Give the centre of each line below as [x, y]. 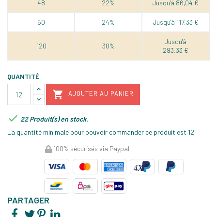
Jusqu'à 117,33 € [176, 22]
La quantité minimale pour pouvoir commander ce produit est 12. [101, 132]
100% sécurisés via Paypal [91, 148]
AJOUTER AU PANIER [101, 94]
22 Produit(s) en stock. [54, 119]
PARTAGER [28, 200]
